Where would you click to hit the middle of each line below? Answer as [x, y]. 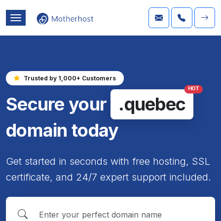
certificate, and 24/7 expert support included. [109, 177]
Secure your [56, 104]
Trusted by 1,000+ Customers [70, 78]
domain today [62, 130]
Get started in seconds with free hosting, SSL [108, 161]
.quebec [152, 104]
